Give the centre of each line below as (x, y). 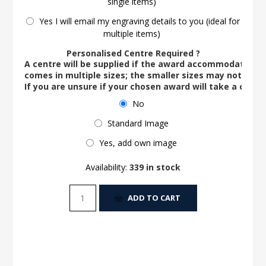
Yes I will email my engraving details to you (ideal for (140, 21)
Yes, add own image (138, 142)
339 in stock (155, 167)
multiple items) (132, 33)
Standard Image (138, 123)
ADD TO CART (154, 198)
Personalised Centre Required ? (133, 53)
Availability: (106, 167)
